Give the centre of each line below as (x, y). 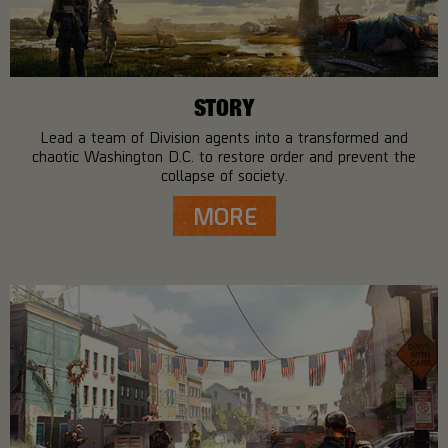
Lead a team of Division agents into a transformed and (224, 137)
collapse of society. (224, 175)
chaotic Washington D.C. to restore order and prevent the (224, 156)
